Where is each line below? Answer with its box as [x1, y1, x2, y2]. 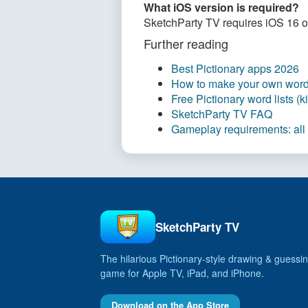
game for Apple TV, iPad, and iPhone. [100, 266, 264, 280]
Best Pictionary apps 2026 [171, 60, 299, 76]
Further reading [144, 34, 228, 52]
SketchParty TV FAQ [171, 106, 272, 122]
